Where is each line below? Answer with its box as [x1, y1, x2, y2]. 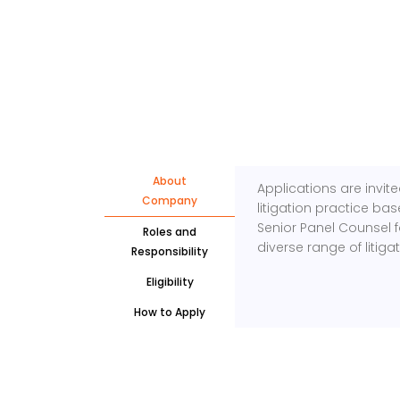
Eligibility [146, 274, 194, 289]
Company [142, 193, 197, 208]
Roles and [143, 224, 196, 239]
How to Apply [134, 304, 205, 320]
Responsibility [131, 244, 208, 259]
